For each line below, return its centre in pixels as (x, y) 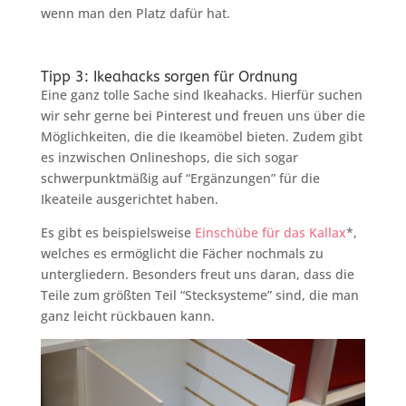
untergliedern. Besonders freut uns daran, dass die (197, 275)
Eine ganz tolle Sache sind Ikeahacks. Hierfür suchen (201, 95)
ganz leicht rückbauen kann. (127, 316)
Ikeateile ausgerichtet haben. (129, 199)
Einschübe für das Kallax (270, 233)
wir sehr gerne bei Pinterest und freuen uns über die (203, 116)
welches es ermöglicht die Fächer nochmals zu (182, 254)
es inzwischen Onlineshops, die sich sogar (169, 158)
